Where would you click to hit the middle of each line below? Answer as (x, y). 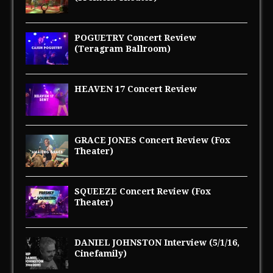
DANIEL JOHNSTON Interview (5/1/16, (157, 242)
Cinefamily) (101, 253)
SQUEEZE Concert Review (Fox (143, 191)
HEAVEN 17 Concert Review (136, 89)
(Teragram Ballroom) (123, 48)
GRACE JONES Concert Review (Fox (153, 140)
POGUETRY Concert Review (136, 37)
